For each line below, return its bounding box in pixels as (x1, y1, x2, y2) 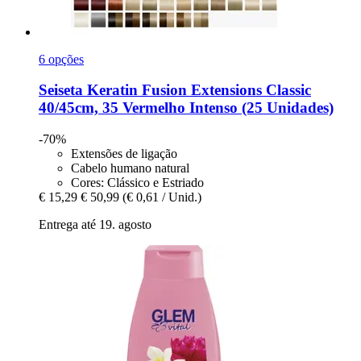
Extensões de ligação (71, 146, 177, 160)
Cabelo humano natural (71, 160, 189, 175)
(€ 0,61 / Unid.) (122, 189, 201, 204)
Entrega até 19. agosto (39, 217, 151, 231)
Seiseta (39, 81, 83, 99)
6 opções (39, 52, 84, 66)
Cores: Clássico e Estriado (71, 175, 204, 189)
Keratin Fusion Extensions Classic (83, 81, 311, 99)
